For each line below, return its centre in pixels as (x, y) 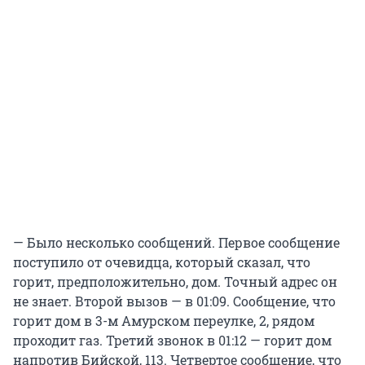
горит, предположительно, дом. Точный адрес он (175, 282)
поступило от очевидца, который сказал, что (162, 262)
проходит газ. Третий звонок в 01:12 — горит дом (172, 341)
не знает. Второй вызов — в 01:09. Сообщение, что (174, 301)
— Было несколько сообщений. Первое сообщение (176, 243)
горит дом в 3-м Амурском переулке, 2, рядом (164, 321)
